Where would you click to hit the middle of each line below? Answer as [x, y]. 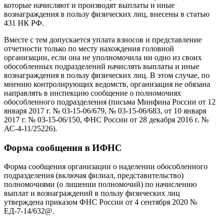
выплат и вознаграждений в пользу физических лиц [92, 193]
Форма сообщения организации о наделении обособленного [106, 167]
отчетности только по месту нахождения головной [89, 49]
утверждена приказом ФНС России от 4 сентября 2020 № [101, 202]
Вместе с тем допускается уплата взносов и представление [103, 40]
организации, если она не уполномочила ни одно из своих [103, 58]
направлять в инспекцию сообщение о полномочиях [92, 93]
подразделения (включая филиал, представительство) [94, 176]
